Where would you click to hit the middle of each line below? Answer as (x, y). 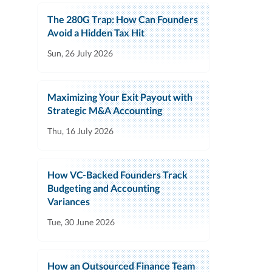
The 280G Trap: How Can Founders (123, 19)
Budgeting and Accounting (104, 188)
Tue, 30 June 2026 (81, 222)
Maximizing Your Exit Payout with (120, 97)
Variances (69, 202)
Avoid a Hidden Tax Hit (96, 33)
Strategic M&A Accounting (105, 110)
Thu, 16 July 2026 (80, 131)
